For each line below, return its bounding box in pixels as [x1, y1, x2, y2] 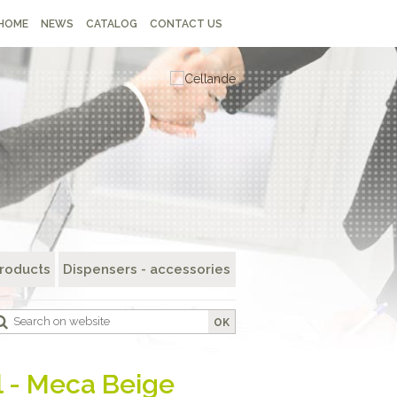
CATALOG [86, 18, 137, 30]
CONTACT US [150, 18, 222, 30]
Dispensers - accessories [63, 261, 230, 277]
